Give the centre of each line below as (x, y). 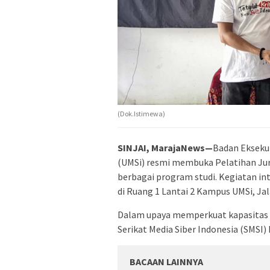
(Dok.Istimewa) (141, 113)
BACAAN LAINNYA (166, 261)
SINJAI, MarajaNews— (165, 147)
